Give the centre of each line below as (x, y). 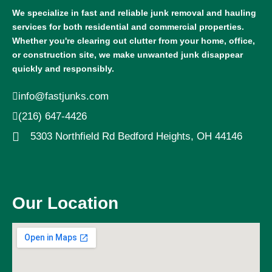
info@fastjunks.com (63, 96)
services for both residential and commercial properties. (128, 27)
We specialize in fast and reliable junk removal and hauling (134, 13)
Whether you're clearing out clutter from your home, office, (134, 41)
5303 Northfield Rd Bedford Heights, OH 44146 (136, 136)
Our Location (65, 203)
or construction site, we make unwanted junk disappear (127, 55)
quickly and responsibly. (63, 69)
